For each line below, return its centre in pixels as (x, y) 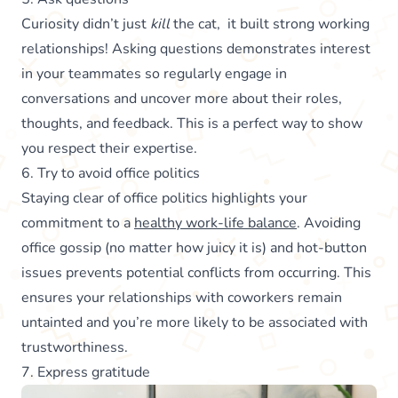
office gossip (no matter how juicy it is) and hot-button (194, 248)
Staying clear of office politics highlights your (164, 199)
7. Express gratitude (86, 373)
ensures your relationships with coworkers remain (182, 298)
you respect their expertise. (111, 149)
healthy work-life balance (215, 223)
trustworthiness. (75, 348)
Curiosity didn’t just (86, 24)
